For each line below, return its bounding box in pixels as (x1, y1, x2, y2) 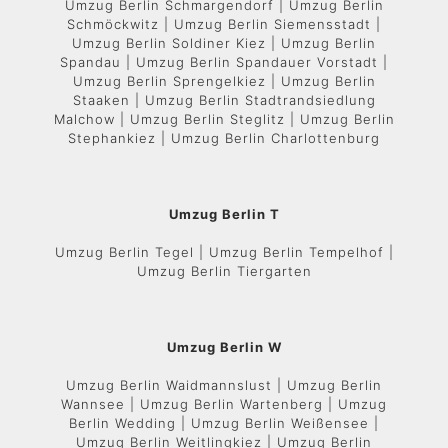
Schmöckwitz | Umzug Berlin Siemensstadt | (67, 16, 381, 32)
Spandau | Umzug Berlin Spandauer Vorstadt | (60, 54, 388, 70)
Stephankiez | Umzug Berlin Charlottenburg (68, 130, 380, 146)
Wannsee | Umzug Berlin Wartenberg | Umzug (61, 396, 387, 412)
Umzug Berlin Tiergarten (136, 263, 312, 279)
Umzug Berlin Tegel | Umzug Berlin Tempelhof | (54, 244, 394, 260)
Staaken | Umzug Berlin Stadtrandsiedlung (72, 92, 376, 108)
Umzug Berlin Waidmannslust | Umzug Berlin (66, 377, 382, 393)
